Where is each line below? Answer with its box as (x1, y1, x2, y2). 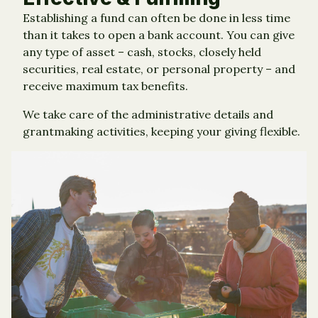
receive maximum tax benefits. (23, 78, 188, 93)
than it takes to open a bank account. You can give (23, 27, 295, 42)
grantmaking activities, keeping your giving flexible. (23, 124, 300, 138)
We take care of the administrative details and (23, 106, 273, 121)
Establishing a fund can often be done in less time (23, 10, 290, 25)
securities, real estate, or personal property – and (23, 61, 295, 76)
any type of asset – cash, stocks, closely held (23, 44, 261, 59)
